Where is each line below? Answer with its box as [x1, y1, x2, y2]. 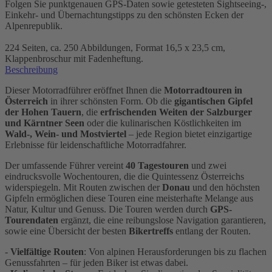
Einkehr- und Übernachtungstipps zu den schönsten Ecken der [5, 10, 243, 21]
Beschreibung [5, 64, 58, 75]
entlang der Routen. [173, 226, 251, 237]
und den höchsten [190, 182, 260, 193]
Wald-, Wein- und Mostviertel [5, 129, 126, 140]
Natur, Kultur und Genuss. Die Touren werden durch [5, 204, 210, 215]
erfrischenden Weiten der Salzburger [100, 107, 252, 118]
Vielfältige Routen [10, 246, 84, 257]
